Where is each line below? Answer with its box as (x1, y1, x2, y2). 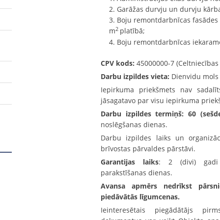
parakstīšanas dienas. (101, 167, 173, 177)
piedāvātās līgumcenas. (101, 192, 180, 201)
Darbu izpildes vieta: (101, 71, 170, 81)
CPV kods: (101, 58, 135, 68)
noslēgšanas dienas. (101, 119, 168, 129)
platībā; (120, 26, 145, 35)
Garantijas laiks (101, 157, 159, 166)
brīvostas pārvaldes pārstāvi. (101, 143, 196, 153)
